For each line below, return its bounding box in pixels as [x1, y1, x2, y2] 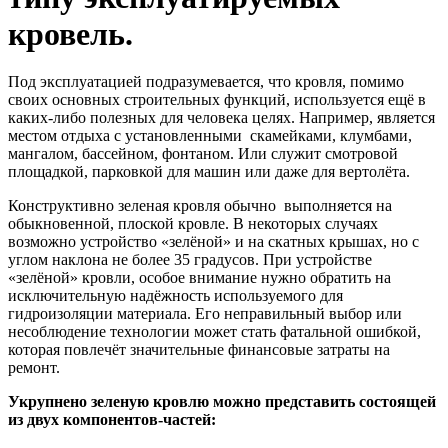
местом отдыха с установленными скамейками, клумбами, [8, 126, 412, 144]
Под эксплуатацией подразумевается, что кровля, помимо [8, 72, 404, 90]
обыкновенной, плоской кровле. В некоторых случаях [8, 214, 378, 232]
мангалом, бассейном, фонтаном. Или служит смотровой [8, 144, 398, 162]
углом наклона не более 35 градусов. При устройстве [8, 250, 372, 268]
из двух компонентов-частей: [8, 410, 216, 428]
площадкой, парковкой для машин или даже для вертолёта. [8, 162, 410, 180]
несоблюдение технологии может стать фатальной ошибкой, [8, 322, 421, 340]
